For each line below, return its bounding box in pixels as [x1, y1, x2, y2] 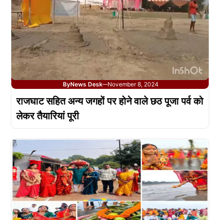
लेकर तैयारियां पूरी [16, 110, 79, 122]
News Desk [70, 80, 103, 88]
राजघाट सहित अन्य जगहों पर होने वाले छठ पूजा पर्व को [16, 95, 203, 107]
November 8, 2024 [107, 80, 159, 88]
